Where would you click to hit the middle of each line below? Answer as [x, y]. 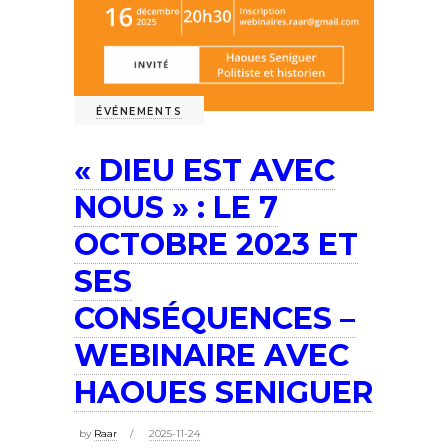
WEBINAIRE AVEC [211, 355]
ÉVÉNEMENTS [139, 111]
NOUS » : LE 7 [176, 207]
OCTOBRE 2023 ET [216, 244]
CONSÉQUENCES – [214, 318]
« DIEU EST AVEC [204, 170]
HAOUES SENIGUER [223, 392]
